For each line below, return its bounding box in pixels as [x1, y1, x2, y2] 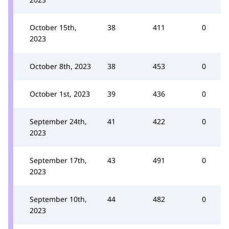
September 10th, [30, 194, 87, 204]
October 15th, [30, 22, 77, 32]
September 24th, [30, 117, 87, 126]
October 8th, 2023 [30, 61, 91, 71]
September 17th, [30, 155, 87, 165]
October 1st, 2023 [30, 89, 90, 99]
